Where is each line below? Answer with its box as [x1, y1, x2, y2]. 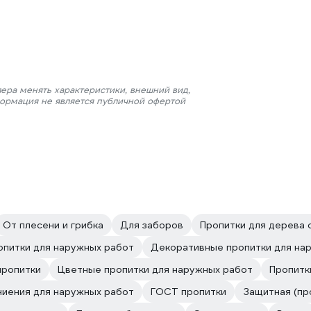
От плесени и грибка [3, 219, 103, 231]
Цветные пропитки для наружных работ [58, 263, 253, 276]
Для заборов [120, 219, 183, 231]
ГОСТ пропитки [151, 285, 226, 298]
